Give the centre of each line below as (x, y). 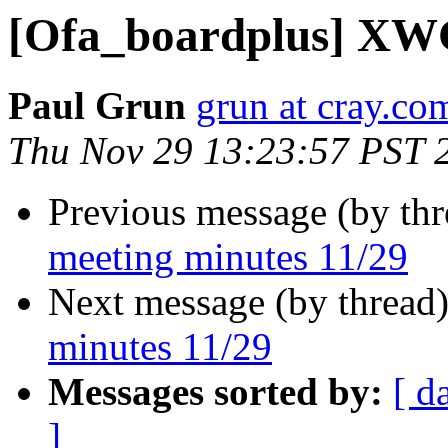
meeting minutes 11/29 (228, 257)
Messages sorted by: (215, 392)
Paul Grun (97, 106)
